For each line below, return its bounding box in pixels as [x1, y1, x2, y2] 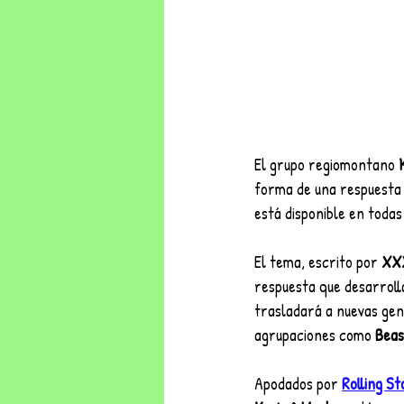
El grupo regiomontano [254, 153, 399, 177]
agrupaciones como [254, 324, 375, 347]
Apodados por [254, 372, 342, 396]
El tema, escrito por [254, 251, 381, 274]
